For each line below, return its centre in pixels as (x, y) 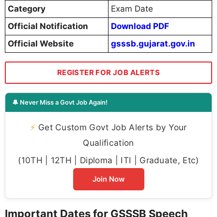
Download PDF (140, 26)
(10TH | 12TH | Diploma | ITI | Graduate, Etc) (108, 160)
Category (27, 9)
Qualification (108, 143)
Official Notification (48, 26)
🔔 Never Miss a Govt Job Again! (60, 102)
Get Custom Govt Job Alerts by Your (111, 127)
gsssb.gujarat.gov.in (153, 44)
